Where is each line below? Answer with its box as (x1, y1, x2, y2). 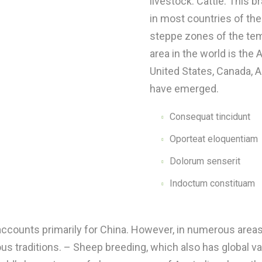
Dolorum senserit (170, 156, 241, 167)
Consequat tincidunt (170, 111, 251, 122)
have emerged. (150, 82, 219, 95)
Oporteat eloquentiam (170, 133, 258, 144)
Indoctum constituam (170, 178, 256, 189)
